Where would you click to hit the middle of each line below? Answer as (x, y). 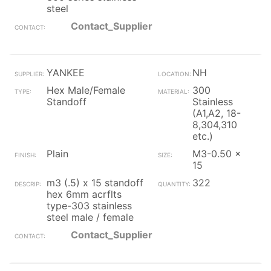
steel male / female (90, 217)
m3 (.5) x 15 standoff (95, 183)
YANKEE (66, 73)
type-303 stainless (89, 206)
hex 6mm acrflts (84, 194)
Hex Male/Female (86, 90)
